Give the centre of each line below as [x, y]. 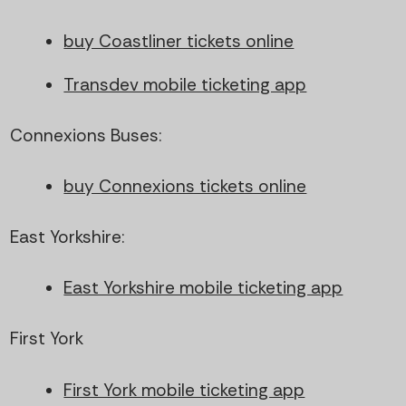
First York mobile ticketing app [184, 390]
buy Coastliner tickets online [179, 41]
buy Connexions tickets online [185, 186]
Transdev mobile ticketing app [185, 84]
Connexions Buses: [86, 135]
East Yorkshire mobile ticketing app [203, 288]
